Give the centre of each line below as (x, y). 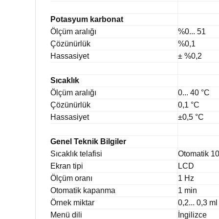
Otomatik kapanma (85, 190)
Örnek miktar (74, 202)
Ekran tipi (69, 166)
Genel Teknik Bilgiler (88, 141)
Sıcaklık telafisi (78, 153)
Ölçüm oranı (73, 178)
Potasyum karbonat (87, 19)
